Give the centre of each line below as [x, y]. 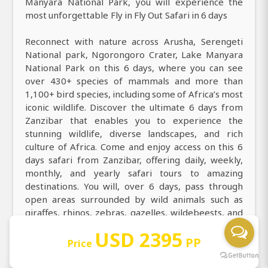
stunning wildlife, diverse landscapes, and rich [134, 133]
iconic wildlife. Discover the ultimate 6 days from [134, 107]
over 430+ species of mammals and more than [134, 80]
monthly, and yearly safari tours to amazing [134, 173]
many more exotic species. [81, 225]
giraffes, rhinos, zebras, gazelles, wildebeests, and [134, 212]
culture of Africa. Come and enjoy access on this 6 [134, 146]
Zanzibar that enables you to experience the [134, 120]
